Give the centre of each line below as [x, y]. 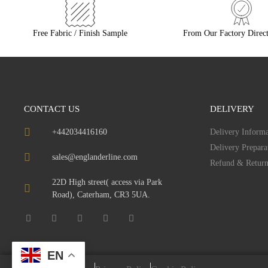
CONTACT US [52, 109]
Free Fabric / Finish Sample [80, 33]
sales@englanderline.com [95, 157]
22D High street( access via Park [107, 182]
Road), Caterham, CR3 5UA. [101, 195]
